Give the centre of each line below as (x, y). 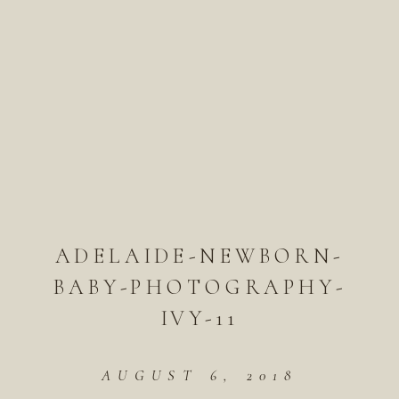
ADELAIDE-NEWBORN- (199, 256)
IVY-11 (199, 318)
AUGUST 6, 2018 (199, 375)
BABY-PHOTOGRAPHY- (199, 287)
